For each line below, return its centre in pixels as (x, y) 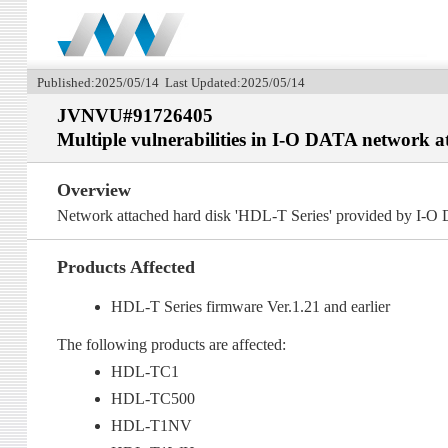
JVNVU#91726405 (134, 116)
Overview (93, 190)
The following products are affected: (171, 345)
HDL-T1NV (152, 426)
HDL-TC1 (145, 372)
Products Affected (125, 267)
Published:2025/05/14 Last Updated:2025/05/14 (170, 82)
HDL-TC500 (153, 399)
